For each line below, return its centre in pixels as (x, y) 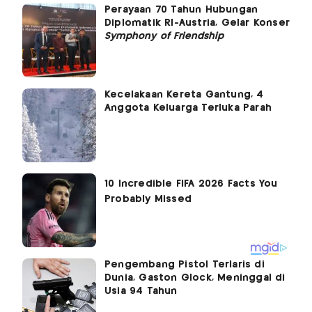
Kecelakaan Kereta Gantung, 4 (184, 94)
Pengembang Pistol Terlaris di (185, 264)
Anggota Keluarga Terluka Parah (188, 108)
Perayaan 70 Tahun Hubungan (181, 9)
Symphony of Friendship (164, 36)
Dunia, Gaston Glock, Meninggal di (195, 278)
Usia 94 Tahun (141, 291)
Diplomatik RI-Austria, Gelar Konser (197, 23)
